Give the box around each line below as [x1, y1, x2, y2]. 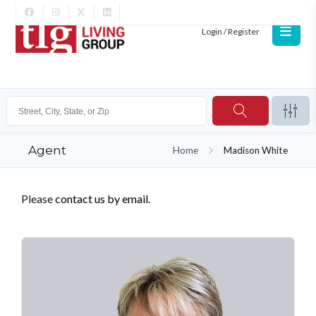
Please [21, 192, 55, 205]
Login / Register [201, 26, 260, 37]
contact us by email [55, 192, 148, 205]
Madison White [223, 145, 288, 156]
